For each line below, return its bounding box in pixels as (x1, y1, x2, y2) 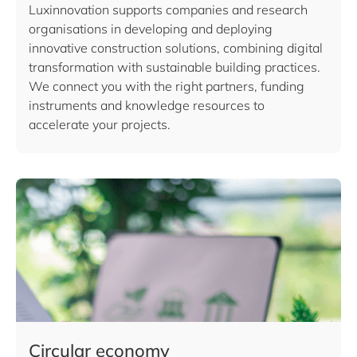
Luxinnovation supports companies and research (29, 2, 308, 18)
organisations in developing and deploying (29, 21, 273, 37)
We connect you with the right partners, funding (29, 78, 304, 94)
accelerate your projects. (29, 116, 171, 132)
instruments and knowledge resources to (29, 97, 265, 113)
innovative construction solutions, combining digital (29, 40, 323, 56)
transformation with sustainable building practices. (29, 59, 320, 75)
